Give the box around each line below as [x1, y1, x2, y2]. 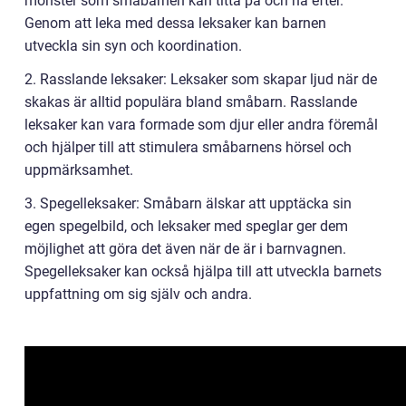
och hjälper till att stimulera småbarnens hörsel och [24, 139, 352, 157]
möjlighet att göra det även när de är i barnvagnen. [24, 240, 346, 258]
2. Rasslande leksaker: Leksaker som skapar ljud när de [24, 71, 377, 89]
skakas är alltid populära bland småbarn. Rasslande [24, 93, 357, 111]
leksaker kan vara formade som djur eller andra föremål [24, 116, 378, 134]
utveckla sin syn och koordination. [24, 37, 242, 55]
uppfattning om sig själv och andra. [24, 285, 252, 304]
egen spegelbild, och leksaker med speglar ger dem [24, 217, 348, 236]
